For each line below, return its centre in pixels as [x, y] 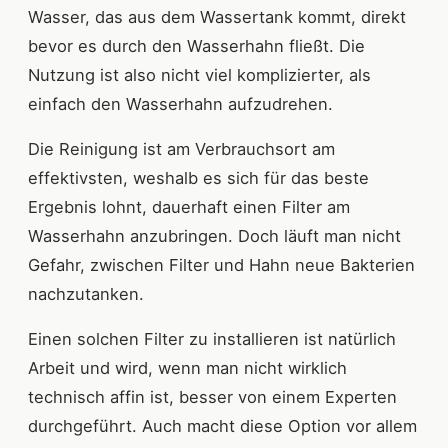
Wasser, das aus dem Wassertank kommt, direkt [217, 17]
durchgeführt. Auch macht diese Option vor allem [222, 426]
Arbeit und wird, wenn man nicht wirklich [187, 368]
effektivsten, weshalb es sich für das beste [198, 178]
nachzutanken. [86, 294]
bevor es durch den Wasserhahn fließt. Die [196, 46]
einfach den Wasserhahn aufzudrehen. [180, 104]
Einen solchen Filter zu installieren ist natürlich [212, 339]
